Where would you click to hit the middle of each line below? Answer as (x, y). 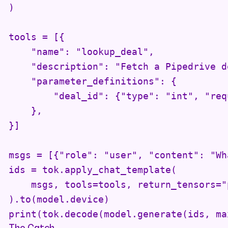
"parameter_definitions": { (92, 81)
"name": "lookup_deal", (81, 52)
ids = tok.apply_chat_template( (92, 170)
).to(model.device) (59, 199)
